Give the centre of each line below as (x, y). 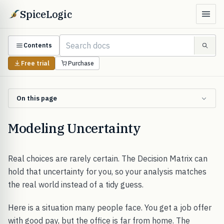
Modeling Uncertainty (74, 128)
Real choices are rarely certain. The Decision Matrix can (108, 158)
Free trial (35, 63)
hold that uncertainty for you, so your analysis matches (107, 171)
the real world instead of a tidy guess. (76, 184)
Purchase (81, 63)
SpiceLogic (46, 14)
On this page (37, 98)
